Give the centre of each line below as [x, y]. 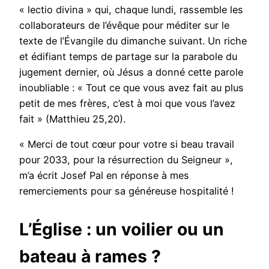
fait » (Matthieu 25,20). [74, 119]
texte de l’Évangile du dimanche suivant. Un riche [133, 41]
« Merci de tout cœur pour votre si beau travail [127, 144]
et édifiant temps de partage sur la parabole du [128, 57]
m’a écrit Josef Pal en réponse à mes [104, 176]
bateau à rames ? [92, 256]
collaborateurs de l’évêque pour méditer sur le [124, 26]
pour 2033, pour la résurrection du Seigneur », [126, 160]
